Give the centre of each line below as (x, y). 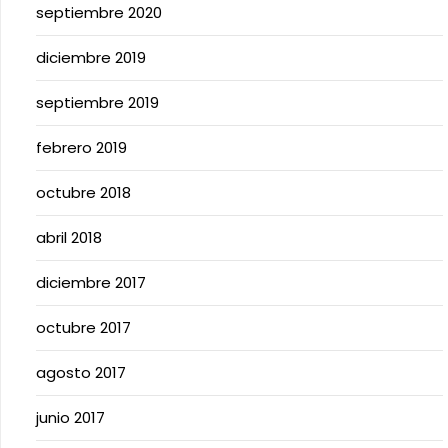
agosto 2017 (81, 372)
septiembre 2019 (97, 102)
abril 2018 (69, 237)
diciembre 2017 (91, 282)
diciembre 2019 (91, 57)
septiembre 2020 (99, 12)
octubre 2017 (83, 327)
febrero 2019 (81, 147)
